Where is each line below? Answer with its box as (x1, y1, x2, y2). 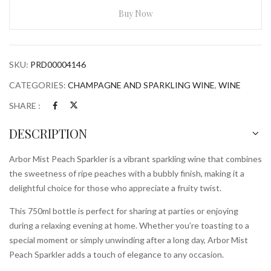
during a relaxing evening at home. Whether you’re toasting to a (9, 220, 249, 230)
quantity (9, 51, 41, 61)
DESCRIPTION (9, 125, 87, 142)
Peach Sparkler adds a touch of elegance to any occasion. (9, 249, 224, 260)
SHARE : (9, 100, 41, 111)
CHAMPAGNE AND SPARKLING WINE (68, 80, 215, 90)
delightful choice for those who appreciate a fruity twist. (9, 183, 221, 193)
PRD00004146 (30, 59, 86, 70)
